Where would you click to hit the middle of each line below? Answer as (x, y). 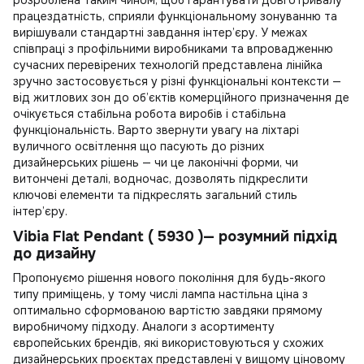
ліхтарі (280, 130)
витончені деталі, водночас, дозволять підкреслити (160, 178)
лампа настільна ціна (240, 294)
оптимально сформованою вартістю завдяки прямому (168, 310)
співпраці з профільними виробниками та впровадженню (173, 48)
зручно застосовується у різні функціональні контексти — (177, 81)
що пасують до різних (200, 146)
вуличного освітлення (75, 146)
